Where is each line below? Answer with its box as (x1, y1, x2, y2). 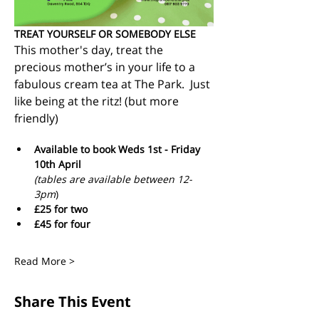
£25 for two (34, 202, 90, 216)
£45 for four (34, 217, 93, 231)
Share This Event (14, 292, 131, 312)
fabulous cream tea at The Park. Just (14, 76, 213, 93)
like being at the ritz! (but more (14, 93, 182, 110)
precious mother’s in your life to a (14, 59, 198, 75)
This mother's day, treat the (14, 42, 166, 58)
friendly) (14, 110, 58, 127)
